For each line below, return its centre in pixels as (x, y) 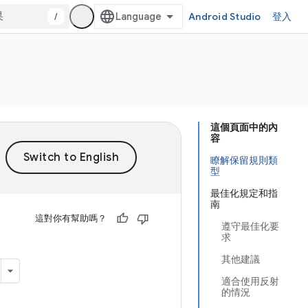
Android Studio (225, 16)
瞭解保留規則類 (244, 160)
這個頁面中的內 (244, 127)
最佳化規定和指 (244, 193)
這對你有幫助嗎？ (71, 218)
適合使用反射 (250, 281)
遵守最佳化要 (250, 226)
